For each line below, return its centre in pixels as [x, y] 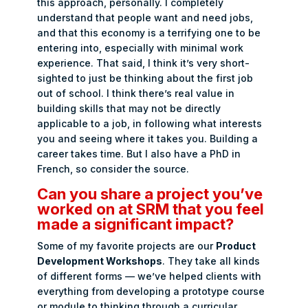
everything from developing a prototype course [151, 291]
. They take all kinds [211, 261]
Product [236, 246]
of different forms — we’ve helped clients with [150, 276]
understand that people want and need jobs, [145, 18]
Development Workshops [100, 261]
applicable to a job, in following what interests [150, 123]
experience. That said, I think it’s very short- [144, 63]
